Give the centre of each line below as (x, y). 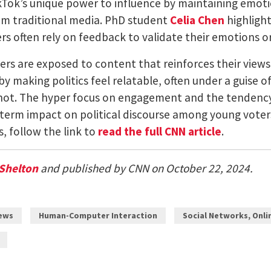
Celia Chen (198, 20)
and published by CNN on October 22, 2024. (146, 168)
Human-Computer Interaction (98, 216)
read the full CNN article (160, 131)
